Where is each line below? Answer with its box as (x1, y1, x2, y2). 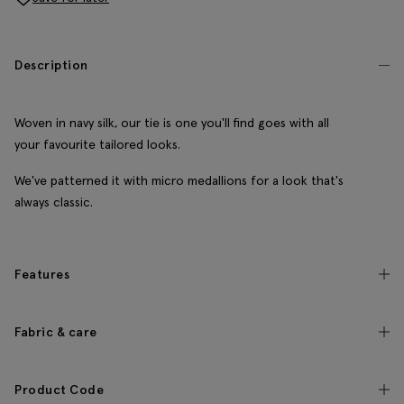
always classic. (14, 194, 93, 211)
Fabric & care (14, 324, 97, 341)
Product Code (14, 381, 104, 399)
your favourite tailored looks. (14, 136, 180, 153)
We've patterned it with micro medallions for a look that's (14, 172, 344, 189)
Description (14, 57, 88, 74)
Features (14, 266, 69, 283)
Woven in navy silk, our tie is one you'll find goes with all (14, 115, 329, 132)
